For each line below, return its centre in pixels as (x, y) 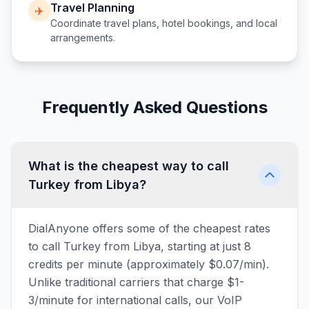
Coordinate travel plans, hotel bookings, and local (164, 23)
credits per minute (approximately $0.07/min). (149, 264)
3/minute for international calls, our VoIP (135, 300)
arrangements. (83, 38)
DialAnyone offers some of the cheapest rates (149, 228)
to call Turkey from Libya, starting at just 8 (140, 246)
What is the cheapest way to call (129, 166)
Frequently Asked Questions (154, 107)
